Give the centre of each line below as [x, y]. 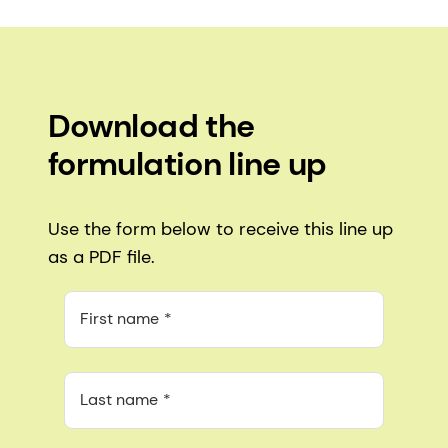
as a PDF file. [101, 256]
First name [119, 318]
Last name [119, 399]
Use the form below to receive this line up [220, 228]
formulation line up [187, 163]
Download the [151, 125]
